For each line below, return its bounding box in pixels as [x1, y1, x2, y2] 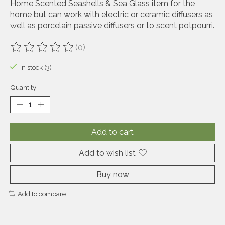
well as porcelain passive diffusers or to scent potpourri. [10, 21, 214, 31]
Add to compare [17, 189, 66, 198]
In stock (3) [20, 63, 52, 72]
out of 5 [119, 47, 150, 57]
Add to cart [91, 127, 134, 137]
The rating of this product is [10, 47, 114, 57]
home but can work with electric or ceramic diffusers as [10, 10, 213, 20]
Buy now [96, 169, 129, 179]
